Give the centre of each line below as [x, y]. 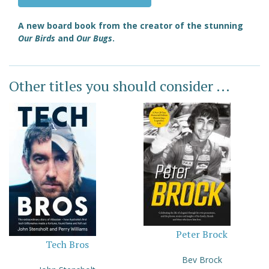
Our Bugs [94, 38]
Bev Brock [202, 260]
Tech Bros [67, 244]
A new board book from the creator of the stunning [131, 26]
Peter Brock [202, 234]
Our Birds [37, 38]
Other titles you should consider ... [119, 86]
